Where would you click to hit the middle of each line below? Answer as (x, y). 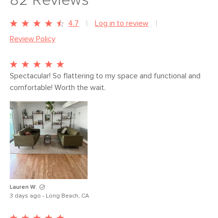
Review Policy (33, 39)
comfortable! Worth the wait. (59, 88)
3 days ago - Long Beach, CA (49, 196)
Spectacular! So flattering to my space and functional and (105, 76)
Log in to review (122, 23)
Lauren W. (23, 187)
